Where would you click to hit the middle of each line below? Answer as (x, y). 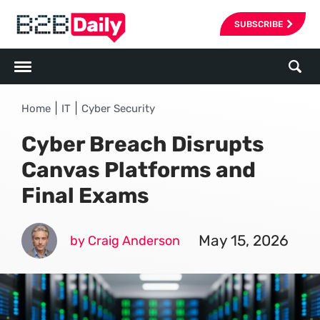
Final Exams (85, 196)
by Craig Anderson (125, 241)
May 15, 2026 (244, 240)
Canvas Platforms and (139, 170)
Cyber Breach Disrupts (143, 144)
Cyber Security (118, 109)
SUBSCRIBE (259, 24)
